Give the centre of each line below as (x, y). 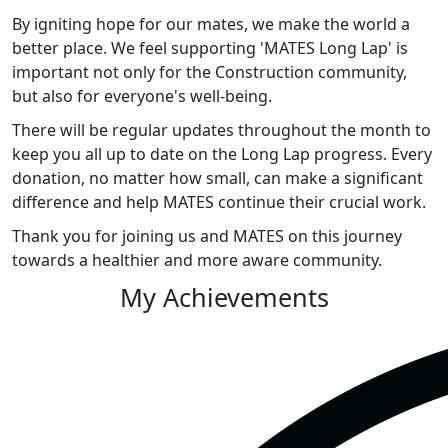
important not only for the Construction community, (209, 71)
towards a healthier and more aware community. (197, 259)
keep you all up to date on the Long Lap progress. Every (222, 153)
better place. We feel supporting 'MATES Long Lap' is (210, 47)
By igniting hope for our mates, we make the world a (211, 23)
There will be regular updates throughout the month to (221, 129)
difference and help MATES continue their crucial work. (219, 201)
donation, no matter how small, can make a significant (217, 177)
